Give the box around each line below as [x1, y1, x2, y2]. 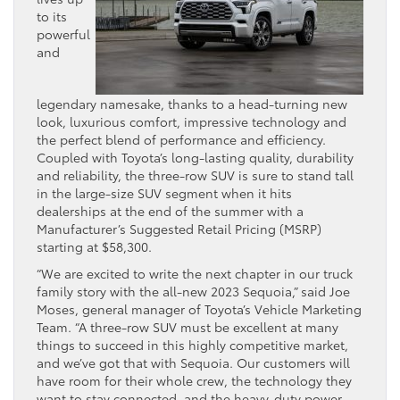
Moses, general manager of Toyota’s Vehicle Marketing [37, 299, 362, 318]
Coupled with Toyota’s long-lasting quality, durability [37, 147, 354, 166]
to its [37, 6, 67, 25]
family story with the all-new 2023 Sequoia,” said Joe [37, 281, 350, 300]
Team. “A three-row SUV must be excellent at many [37, 317, 338, 336]
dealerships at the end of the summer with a [37, 201, 304, 220]
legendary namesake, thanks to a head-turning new [37, 94, 347, 112]
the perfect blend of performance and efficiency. [37, 129, 326, 148]
